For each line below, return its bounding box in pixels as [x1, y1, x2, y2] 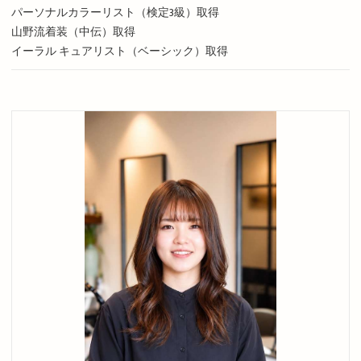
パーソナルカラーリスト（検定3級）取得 [10, 4, 219, 22]
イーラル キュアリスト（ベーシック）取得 [10, 43, 228, 60]
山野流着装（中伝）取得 [10, 23, 135, 41]
